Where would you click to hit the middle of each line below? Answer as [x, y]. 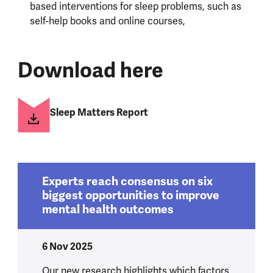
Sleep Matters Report [99, 113]
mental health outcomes [108, 210]
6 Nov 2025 [67, 246]
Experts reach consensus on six [127, 182]
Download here [90, 71]
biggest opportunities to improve [130, 196]
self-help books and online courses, [107, 21]
